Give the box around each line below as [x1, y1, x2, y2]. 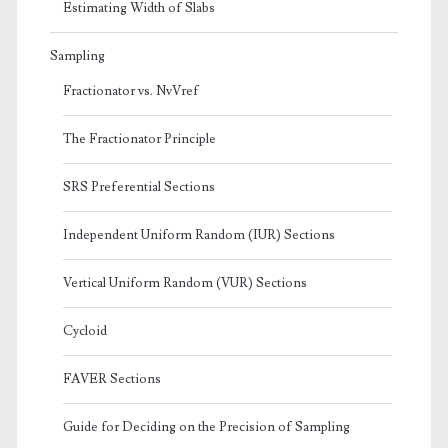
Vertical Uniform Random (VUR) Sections [62, 274, 307, 291]
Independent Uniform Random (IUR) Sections [62, 226, 335, 243]
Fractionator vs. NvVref [62, 82, 199, 99]
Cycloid [62, 322, 107, 339]
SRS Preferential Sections [62, 178, 215, 195]
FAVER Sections [62, 370, 161, 387]
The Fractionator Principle [62, 130, 216, 147]
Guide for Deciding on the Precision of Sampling [62, 418, 350, 435]
